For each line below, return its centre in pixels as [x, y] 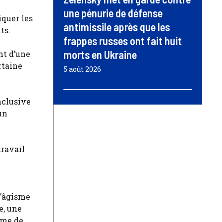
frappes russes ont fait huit [123, 41]
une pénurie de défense [113, 13]
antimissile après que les [117, 27]
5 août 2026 [82, 69]
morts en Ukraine [100, 55]
